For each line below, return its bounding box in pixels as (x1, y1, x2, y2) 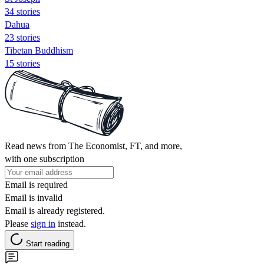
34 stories (5, 6, 40, 16)
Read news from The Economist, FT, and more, (5, 140, 182, 151)
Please (5, 218, 31, 229)
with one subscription (5, 153, 84, 164)
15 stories (5, 58, 40, 68)
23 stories (5, 32, 40, 42)
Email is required (5, 179, 68, 190)
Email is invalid (5, 192, 62, 203)
